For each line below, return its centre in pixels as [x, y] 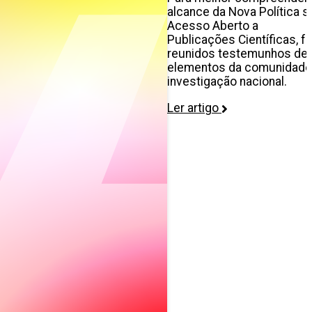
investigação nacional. [227, 82]
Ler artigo [194, 108]
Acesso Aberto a [213, 26]
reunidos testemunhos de [237, 54]
